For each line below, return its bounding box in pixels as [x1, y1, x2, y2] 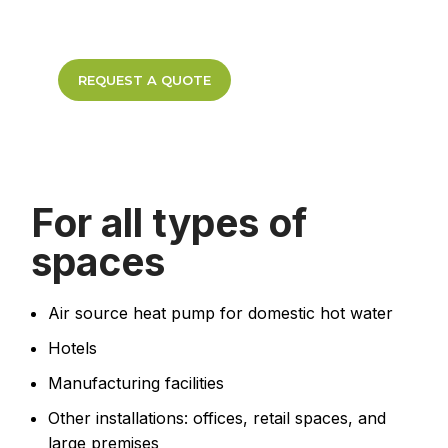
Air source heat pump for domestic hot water [48, 303, 393, 324]
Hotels [48, 338, 97, 359]
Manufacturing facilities [48, 373, 224, 394]
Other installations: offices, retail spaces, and [48, 408, 386, 429]
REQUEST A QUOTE [78, 72, 211, 89]
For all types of [31, 199, 307, 247]
